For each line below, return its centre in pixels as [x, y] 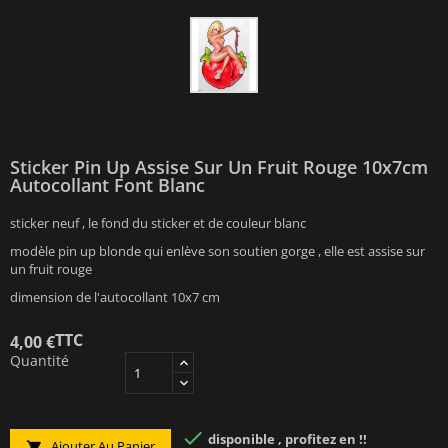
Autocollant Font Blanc [107, 184]
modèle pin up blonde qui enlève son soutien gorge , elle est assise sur [217, 250]
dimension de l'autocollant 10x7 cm [115, 296]
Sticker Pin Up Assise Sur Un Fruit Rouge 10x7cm [219, 166]
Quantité [39, 360]
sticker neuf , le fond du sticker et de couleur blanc [158, 222]
